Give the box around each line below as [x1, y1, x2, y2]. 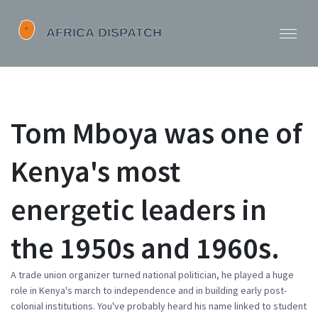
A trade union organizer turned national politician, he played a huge [11, 268, 294, 281]
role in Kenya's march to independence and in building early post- [11, 284, 287, 297]
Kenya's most [11, 153, 180, 190]
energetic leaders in [11, 191, 267, 228]
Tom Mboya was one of [11, 114, 302, 151]
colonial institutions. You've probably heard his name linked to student [11, 300, 307, 312]
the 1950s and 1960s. [11, 229, 280, 266]
